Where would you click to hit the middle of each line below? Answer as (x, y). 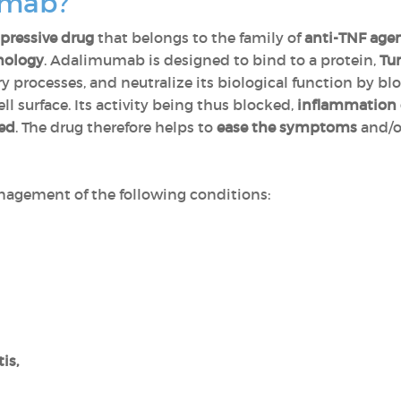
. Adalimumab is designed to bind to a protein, (212, 60)
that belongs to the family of (201, 38)
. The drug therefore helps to (116, 127)
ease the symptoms (287, 127)
